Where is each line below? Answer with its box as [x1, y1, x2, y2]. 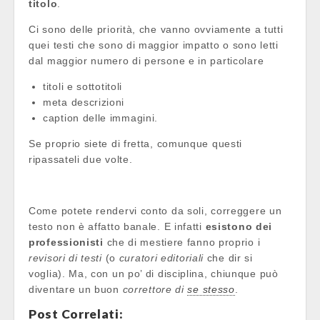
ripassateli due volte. [29, 153, 133, 165]
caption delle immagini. [43, 111, 159, 124]
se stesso [187, 283, 235, 295]
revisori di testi [29, 251, 102, 264]
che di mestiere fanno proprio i [103, 236, 261, 248]
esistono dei [205, 220, 273, 232]
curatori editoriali [119, 251, 204, 264]
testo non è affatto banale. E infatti [29, 220, 206, 232]
